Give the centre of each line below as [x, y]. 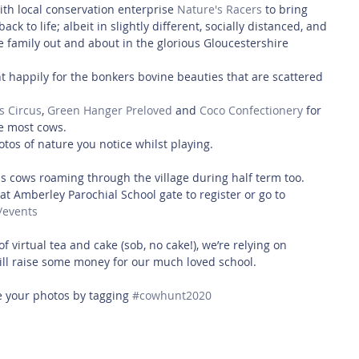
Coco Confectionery [251, 110]
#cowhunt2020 [172, 295]
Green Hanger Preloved [110, 110]
